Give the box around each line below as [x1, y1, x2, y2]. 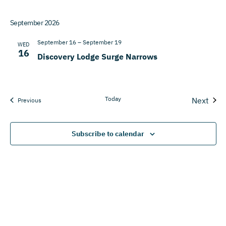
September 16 [37, 38, 76, 46]
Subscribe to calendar [71, 129, 144, 138]
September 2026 [10, 18, 60, 27]
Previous [17, 96, 41, 104]
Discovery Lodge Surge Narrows [37, 51, 157, 62]
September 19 [82, 38, 122, 46]
